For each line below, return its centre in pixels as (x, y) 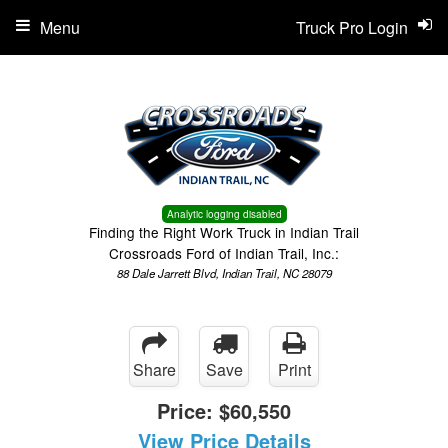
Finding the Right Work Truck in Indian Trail (224, 232)
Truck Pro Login (352, 27)
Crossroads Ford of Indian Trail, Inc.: (224, 253)
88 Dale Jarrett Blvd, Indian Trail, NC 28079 (224, 273)
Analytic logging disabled (224, 214)
